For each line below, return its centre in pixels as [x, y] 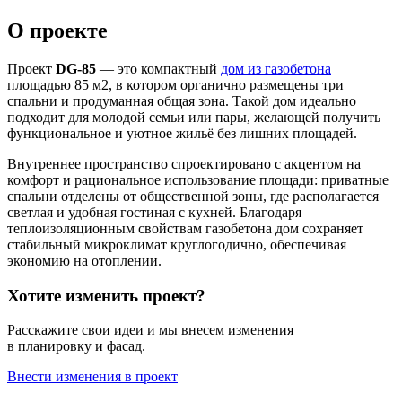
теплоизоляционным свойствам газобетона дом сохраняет [185, 228]
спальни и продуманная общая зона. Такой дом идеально [182, 100]
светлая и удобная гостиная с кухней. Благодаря [154, 212]
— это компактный [158, 68]
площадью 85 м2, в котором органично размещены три [175, 84]
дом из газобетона [276, 68]
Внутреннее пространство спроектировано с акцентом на [184, 163]
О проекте [57, 30]
